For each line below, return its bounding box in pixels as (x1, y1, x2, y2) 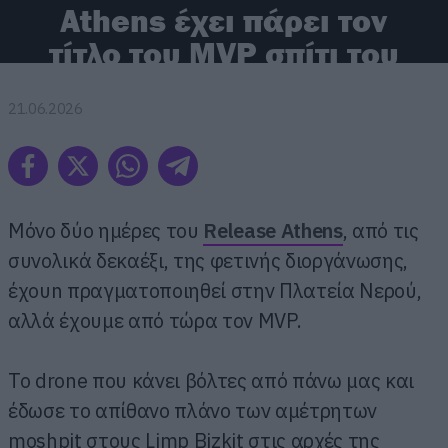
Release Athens (203, 216, 343, 244)
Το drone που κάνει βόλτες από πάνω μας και (8, 366, 415, 394)
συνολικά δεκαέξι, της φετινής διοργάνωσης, (8, 246, 409, 274)
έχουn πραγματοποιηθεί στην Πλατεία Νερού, (8, 276, 422, 304)
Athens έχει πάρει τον (60, 2, 388, 39)
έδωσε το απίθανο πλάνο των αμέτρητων (8, 396, 378, 424)
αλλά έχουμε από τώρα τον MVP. (8, 306, 302, 334)
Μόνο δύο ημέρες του (8, 216, 204, 244)
